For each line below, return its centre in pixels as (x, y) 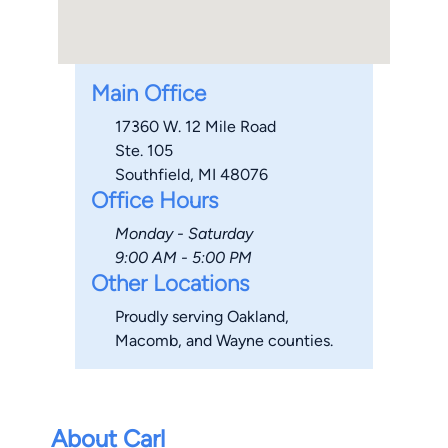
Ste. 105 (143, 151)
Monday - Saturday (183, 234)
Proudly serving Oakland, (201, 317)
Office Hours (154, 201)
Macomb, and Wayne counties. (223, 341)
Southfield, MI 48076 (191, 175)
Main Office (148, 94)
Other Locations (169, 284)
